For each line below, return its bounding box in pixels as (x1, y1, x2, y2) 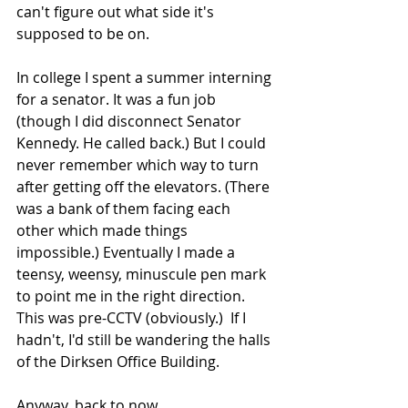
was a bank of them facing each (16, 198, 234, 219)
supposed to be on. (16, 23, 149, 44)
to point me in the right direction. (16, 285, 249, 306)
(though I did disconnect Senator (16, 110, 245, 131)
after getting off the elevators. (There (16, 176, 273, 197)
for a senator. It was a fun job (16, 88, 219, 109)
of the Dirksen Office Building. (16, 351, 219, 372)
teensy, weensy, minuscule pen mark (16, 263, 270, 284)
